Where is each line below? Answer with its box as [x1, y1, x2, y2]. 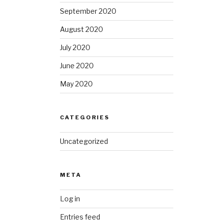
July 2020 [60, 43, 91, 52]
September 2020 [60, 6, 117, 15]
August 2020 [60, 25, 104, 33]
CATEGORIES [60, 113, 110, 121]
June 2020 [60, 61, 94, 70]
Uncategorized [60, 137, 109, 145]
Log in [60, 194, 81, 203]
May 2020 [60, 79, 93, 88]
